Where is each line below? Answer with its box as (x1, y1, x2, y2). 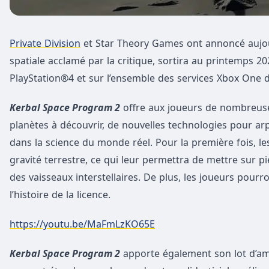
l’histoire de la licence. (10, 189, 110, 201)
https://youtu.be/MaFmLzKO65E (10, 218, 155, 231)
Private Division (10, 37, 80, 50)
